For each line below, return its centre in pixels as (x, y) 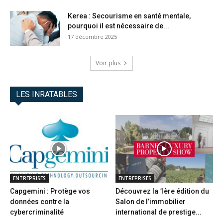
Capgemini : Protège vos (50, 191)
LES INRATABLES (47, 95)
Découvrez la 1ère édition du (162, 191)
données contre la (40, 201)
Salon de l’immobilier (150, 201)
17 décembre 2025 (92, 37)
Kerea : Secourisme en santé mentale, (129, 16)
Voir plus (108, 63)
